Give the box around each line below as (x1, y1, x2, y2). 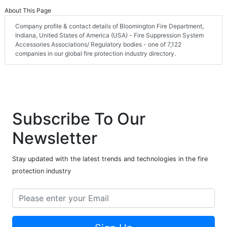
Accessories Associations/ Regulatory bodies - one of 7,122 (15, 40, 181, 48)
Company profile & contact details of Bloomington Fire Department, (15, 22, 204, 30)
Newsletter (12, 128, 97, 148)
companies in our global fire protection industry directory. (15, 49, 176, 57)
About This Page (5, 6, 51, 14)
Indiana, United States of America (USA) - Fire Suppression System (15, 31, 204, 39)
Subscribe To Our (12, 108, 145, 129)
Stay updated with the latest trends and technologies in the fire (12, 155, 208, 163)
